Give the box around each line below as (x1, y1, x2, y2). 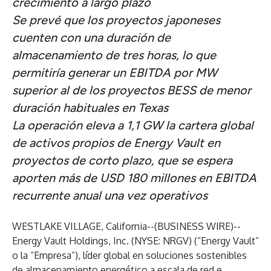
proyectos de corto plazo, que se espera (12, 153, 232, 168)
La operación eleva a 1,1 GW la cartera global (12, 118, 253, 132)
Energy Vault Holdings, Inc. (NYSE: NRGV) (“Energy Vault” (12, 235, 259, 247)
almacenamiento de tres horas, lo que (12, 48, 216, 62)
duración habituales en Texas (12, 100, 168, 115)
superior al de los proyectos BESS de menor (12, 83, 251, 97)
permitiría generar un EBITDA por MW (12, 65, 217, 80)
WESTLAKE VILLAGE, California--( (12, 220, 157, 232)
